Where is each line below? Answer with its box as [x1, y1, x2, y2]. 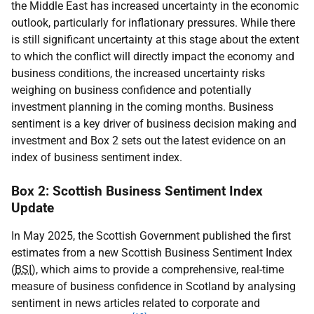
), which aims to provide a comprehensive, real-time [32, 263, 284, 277]
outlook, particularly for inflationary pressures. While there [11, 16, 295, 30]
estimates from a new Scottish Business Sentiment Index [11, 246, 292, 260]
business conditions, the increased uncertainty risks [11, 67, 265, 81]
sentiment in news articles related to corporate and [11, 296, 260, 310]
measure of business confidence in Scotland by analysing [11, 280, 296, 294]
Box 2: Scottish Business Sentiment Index [11, 183, 263, 200]
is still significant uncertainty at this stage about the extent [11, 33, 299, 47]
